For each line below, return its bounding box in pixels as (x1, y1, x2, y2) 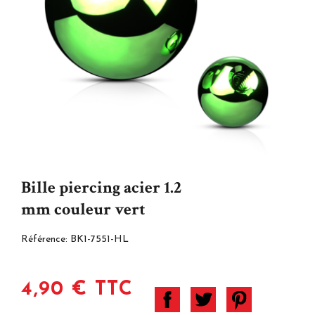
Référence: (21, 233, 70, 245)
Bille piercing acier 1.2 (21, 176, 181, 198)
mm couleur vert (21, 198, 146, 220)
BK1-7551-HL (70, 233, 129, 245)
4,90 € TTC (21, 279, 134, 300)
